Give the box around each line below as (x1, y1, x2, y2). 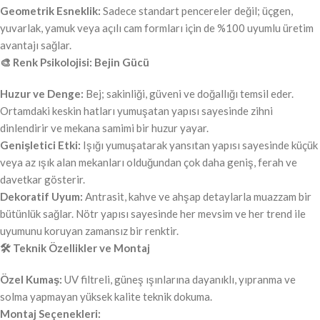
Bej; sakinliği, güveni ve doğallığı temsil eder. (84, 87, 294, 101)
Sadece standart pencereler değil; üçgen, (101, 4, 293, 18)
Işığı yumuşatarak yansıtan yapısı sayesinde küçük (81, 139, 318, 152)
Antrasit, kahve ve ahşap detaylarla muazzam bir (83, 190, 311, 204)
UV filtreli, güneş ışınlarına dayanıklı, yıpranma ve (62, 273, 296, 286)
